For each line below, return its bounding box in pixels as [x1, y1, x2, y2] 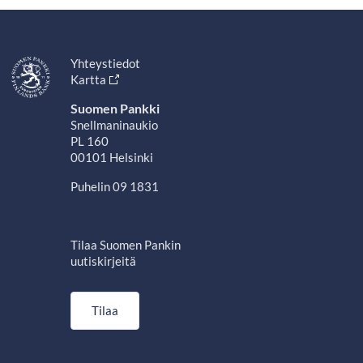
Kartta [70, 72, 106, 87]
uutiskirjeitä [70, 254, 136, 268]
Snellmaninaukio [70, 117, 158, 132]
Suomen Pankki [70, 100, 160, 116]
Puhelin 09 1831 [70, 179, 159, 194]
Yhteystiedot [70, 56, 140, 70]
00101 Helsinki [70, 150, 153, 164]
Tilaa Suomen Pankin [70, 237, 181, 252]
